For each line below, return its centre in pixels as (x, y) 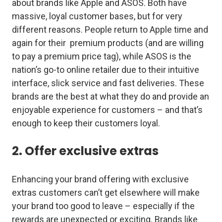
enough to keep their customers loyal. (87, 123)
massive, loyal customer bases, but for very (97, 16)
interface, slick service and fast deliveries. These (108, 83)
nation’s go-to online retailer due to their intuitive (106, 70)
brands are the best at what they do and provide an (111, 97)
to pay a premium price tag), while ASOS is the (102, 56)
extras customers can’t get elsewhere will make (106, 193)
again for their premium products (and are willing (108, 43)
